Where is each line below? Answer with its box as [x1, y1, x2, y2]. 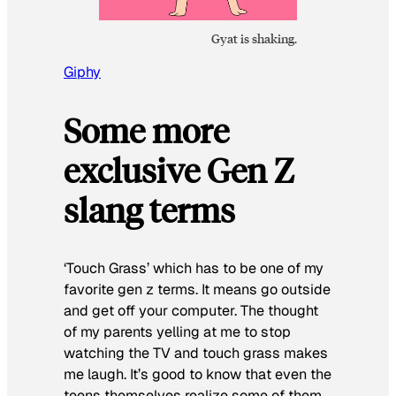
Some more [64, 109, 229, 152]
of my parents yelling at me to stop [64, 322, 291, 341]
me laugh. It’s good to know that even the [64, 364, 331, 384]
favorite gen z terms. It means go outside [64, 279, 331, 299]
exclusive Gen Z [64, 148, 294, 192]
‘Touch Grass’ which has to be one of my [64, 258, 324, 278]
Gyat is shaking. [211, 29, 297, 46]
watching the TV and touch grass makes [64, 343, 328, 362]
